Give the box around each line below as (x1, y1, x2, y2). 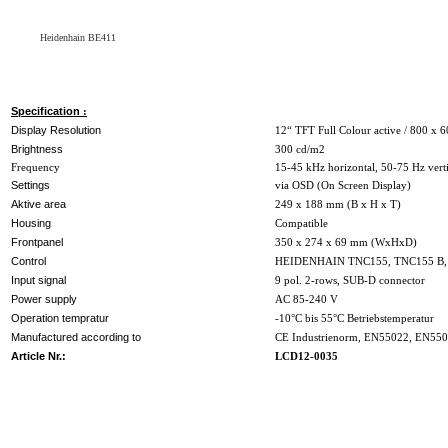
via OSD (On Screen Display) (275, 180, 411, 192)
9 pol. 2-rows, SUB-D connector (275, 275, 425, 287)
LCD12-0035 (275, 351, 338, 363)
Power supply (11, 293, 80, 306)
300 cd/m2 (275, 144, 325, 156)
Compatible (275, 218, 328, 230)
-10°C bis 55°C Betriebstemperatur (275, 313, 434, 325)
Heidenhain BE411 (40, 32, 116, 44)
